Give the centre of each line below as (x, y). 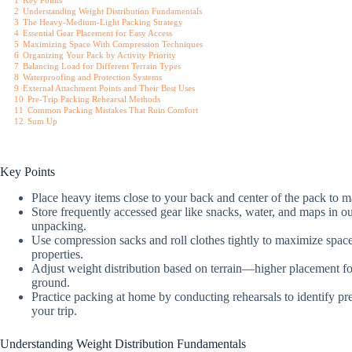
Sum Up (42, 121)
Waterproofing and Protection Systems (92, 77)
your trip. (54, 310)
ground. (51, 282)
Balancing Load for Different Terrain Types (102, 66)
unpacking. (59, 225)
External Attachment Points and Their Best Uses (109, 88)
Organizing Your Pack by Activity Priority (99, 55)
